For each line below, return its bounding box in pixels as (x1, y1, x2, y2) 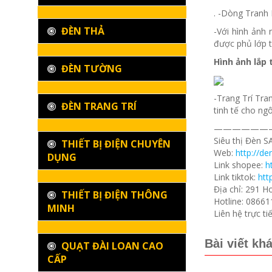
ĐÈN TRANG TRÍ (59, 100, 137, 114)
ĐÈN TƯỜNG (59, 62, 122, 76)
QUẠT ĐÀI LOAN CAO (59, 239, 163, 253)
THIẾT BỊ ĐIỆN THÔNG (59, 188, 168, 202)
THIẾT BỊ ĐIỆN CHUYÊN (59, 137, 171, 151)
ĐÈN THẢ (59, 24, 104, 38)
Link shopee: (214, 159, 265, 171)
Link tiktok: (214, 171, 258, 183)
